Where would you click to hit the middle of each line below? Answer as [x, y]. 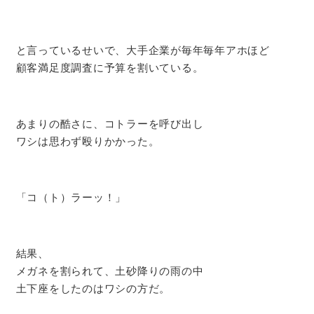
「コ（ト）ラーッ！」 [71, 198]
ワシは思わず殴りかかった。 [88, 142]
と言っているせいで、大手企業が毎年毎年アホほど [143, 50]
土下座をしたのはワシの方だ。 [93, 289]
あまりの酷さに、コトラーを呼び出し [110, 124]
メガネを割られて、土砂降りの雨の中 [110, 271]
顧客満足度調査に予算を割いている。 [110, 68]
